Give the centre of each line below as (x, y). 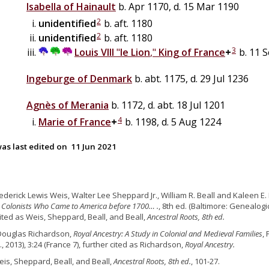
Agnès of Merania (68, 105)
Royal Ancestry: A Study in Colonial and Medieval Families (168, 233)
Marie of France (75, 122)
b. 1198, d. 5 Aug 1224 (172, 122)
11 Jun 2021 (94, 146)
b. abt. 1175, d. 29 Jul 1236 (190, 78)
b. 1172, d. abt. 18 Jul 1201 (167, 105)
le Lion (135, 52)
